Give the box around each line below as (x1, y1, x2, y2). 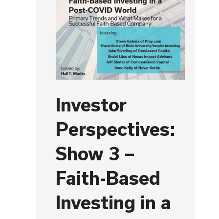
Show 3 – (56, 143, 134, 164)
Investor (56, 94, 127, 115)
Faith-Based (56, 167, 160, 188)
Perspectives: (56, 118, 175, 139)
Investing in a (56, 192, 171, 213)
